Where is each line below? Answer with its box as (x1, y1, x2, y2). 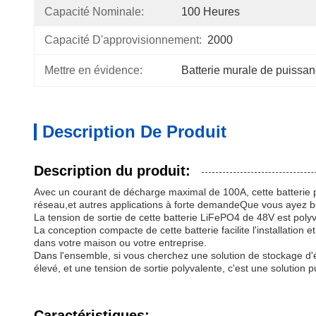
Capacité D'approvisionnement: (44, 34, 202, 46)
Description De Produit (42, 122, 226, 141)
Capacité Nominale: (44, 6, 144, 18)
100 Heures (181, 6, 240, 18)
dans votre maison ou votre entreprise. (34, 237, 207, 248)
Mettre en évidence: (44, 64, 142, 76)
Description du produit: (34, 163, 190, 178)
